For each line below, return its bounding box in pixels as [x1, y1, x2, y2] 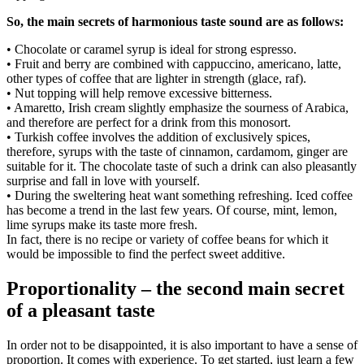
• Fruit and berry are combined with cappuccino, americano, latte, [6, 56, 341, 71]
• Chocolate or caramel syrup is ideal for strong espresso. [6, 41, 297, 56]
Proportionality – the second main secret [6, 277, 344, 299]
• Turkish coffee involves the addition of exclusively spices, [6, 129, 310, 144]
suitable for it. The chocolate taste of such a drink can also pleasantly [6, 158, 357, 173]
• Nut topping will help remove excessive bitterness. [6, 85, 272, 100]
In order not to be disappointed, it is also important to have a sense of [6, 337, 357, 352]
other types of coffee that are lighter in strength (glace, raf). [6, 71, 306, 85]
